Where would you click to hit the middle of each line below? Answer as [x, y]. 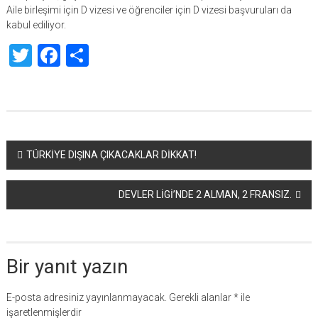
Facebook [108, 55]
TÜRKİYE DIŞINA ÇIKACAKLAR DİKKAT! [111, 154]
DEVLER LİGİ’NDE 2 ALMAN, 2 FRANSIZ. [205, 194]
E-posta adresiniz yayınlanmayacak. [86, 297]
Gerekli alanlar [201, 297]
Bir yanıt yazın [67, 266]
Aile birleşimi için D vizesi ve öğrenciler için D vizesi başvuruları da [149, 10]
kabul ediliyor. [36, 24]
